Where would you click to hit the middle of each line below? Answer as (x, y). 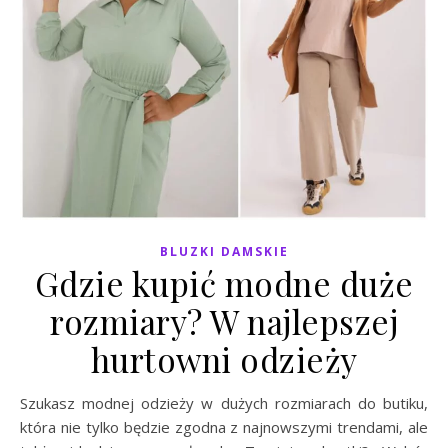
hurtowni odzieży (224, 359)
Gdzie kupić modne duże (224, 283)
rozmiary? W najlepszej (224, 321)
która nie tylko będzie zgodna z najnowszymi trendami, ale (224, 427)
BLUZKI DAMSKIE (224, 251)
